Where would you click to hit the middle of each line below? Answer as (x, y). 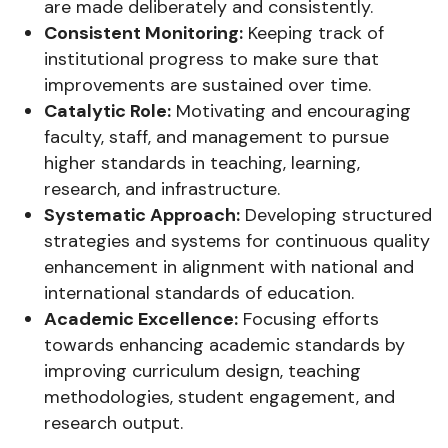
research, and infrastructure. (162, 188)
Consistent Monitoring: (143, 32)
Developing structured (336, 214)
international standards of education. (199, 292)
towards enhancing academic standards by (224, 344)
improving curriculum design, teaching (202, 370)
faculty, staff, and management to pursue (216, 136)
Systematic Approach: (142, 214)
